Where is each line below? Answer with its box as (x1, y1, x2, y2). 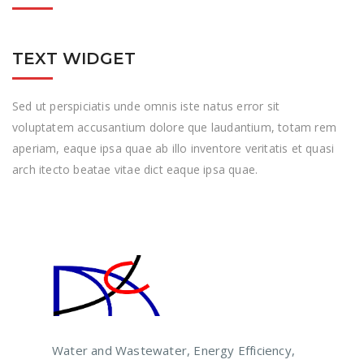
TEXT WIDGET (12, 49, 136, 69)
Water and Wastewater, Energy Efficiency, (52, 342, 295, 359)
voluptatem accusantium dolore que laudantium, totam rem (12, 119, 337, 136)
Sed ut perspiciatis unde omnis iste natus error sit (12, 98, 280, 115)
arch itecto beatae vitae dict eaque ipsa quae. (12, 162, 258, 178)
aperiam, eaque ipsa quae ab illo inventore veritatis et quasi (12, 141, 335, 157)
